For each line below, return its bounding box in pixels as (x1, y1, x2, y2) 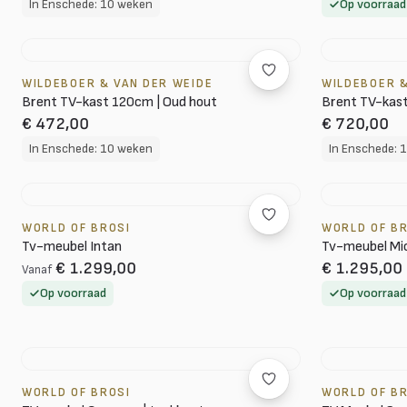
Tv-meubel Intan (22, 238, 122, 255)
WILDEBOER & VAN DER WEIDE (22, 76, 213, 91)
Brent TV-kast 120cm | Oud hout (22, 94, 217, 111)
